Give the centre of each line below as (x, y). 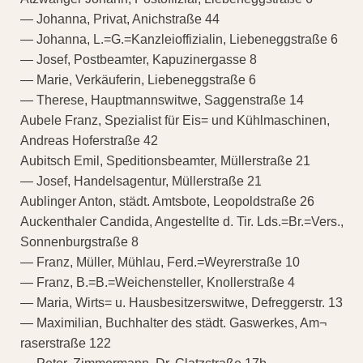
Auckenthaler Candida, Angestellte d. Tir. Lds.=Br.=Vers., (182, 221)
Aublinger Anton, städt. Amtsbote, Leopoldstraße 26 (167, 201)
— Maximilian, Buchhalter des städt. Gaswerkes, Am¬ (173, 322)
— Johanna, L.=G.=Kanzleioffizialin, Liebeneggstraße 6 (179, 39)
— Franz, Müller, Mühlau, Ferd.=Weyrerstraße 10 (160, 262)
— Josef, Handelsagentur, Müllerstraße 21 (141, 181)
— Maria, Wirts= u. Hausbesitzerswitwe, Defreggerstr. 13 (181, 302)
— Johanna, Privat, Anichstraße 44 (120, 19)
